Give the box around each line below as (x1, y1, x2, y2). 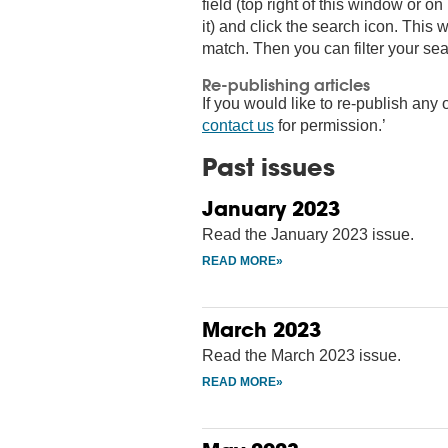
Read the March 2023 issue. (202, 346, 401, 364)
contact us (202, 116, 274, 134)
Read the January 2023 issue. (202, 225, 414, 243)
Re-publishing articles (202, 73, 370, 95)
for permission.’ (274, 116, 386, 134)
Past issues (202, 150, 335, 183)
